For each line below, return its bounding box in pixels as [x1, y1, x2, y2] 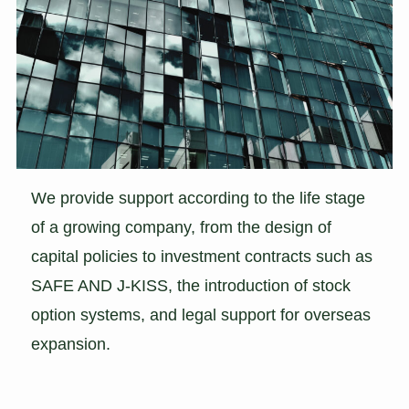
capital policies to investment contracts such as [31, 247, 373, 267]
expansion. [31, 335, 111, 354]
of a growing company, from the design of [31, 218, 332, 237]
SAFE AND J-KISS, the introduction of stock [31, 277, 351, 296]
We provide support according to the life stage [31, 189, 366, 208]
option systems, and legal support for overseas [31, 306, 372, 325]
